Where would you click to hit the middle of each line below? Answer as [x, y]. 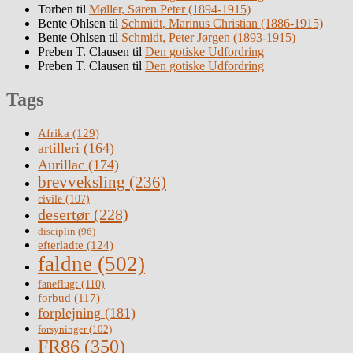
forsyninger [62, 329]
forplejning [69, 313]
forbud [54, 298]
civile [50, 199]
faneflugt [58, 284]
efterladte [61, 245]
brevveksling [82, 182]
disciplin [57, 232]
